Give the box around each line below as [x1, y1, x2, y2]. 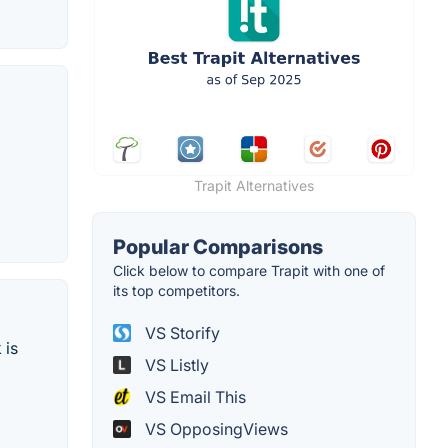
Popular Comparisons [113, 234, 323, 259]
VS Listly [141, 354, 209, 375]
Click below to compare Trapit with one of [113, 261, 385, 279]
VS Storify [141, 322, 220, 343]
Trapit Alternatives [194, 176, 314, 194]
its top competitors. [113, 281, 240, 299]
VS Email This [141, 386, 246, 407]
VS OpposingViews [141, 418, 288, 439]
